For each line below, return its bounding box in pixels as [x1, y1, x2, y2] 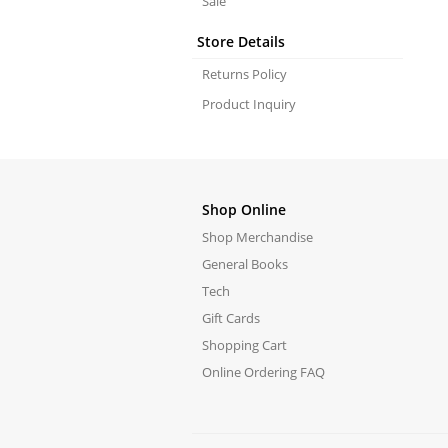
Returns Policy [202, 65, 287, 83]
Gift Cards [201, 309, 260, 327]
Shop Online [201, 200, 286, 219]
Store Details [197, 32, 285, 51]
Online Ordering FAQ [201, 363, 325, 381]
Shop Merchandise [201, 228, 313, 246]
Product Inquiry [202, 95, 296, 113]
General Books [201, 255, 288, 273]
